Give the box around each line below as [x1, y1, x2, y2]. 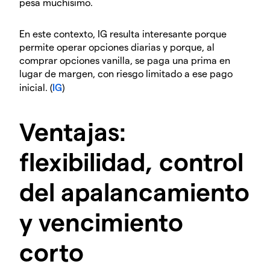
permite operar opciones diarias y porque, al [19, 41, 215, 53]
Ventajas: [19, 116, 126, 146]
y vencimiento [19, 206, 183, 237]
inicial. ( [19, 81, 52, 93]
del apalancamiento [19, 176, 250, 207]
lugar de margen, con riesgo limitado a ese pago [19, 67, 233, 80]
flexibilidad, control [19, 146, 243, 177]
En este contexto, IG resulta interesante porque [19, 28, 227, 40]
